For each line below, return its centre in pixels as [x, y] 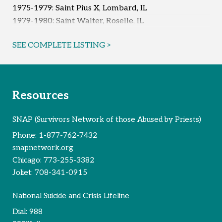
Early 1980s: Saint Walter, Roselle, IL [80, 34]
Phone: [26, 135]
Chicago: [28, 160]
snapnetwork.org [43, 147]
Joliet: [24, 172]
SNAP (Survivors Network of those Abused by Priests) [107, 119]
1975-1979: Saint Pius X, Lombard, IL [80, 8]
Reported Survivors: [53, 55]
